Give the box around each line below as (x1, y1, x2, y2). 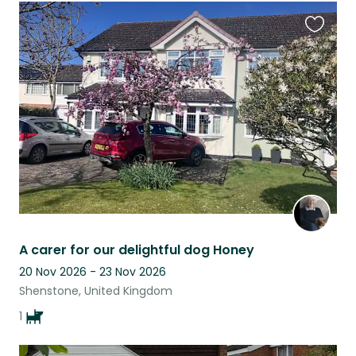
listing (304, 60, 340, 79)
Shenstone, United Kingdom (19, 283, 172, 300)
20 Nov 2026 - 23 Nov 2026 (19, 264, 166, 281)
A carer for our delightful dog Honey (19, 241, 254, 260)
